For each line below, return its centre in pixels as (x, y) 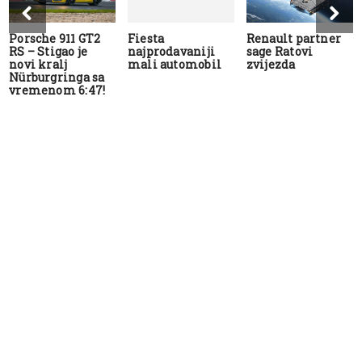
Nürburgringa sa (57, 78)
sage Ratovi (280, 52)
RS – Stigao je (48, 52)
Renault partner (293, 39)
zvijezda (271, 65)
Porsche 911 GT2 (55, 39)
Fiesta (146, 39)
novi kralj (38, 65)
